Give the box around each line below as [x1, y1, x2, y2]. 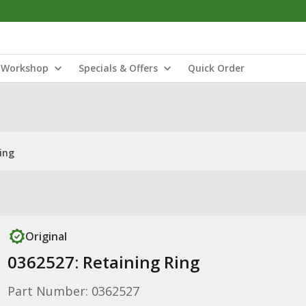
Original [25, 229, 67, 244]
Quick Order [188, 61, 245, 74]
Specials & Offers [79, 61, 158, 74]
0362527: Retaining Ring [7, 251, 199, 273]
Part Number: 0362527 [7, 283, 139, 299]
